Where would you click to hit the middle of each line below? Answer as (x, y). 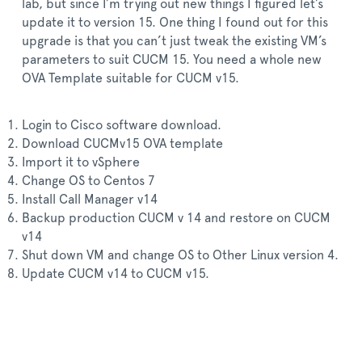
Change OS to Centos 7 (88, 181)
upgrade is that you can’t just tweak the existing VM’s (174, 41)
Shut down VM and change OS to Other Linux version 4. (180, 255)
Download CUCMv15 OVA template (122, 144)
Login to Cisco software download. (122, 125)
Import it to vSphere (81, 162)
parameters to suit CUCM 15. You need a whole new (172, 60)
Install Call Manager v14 (90, 200)
